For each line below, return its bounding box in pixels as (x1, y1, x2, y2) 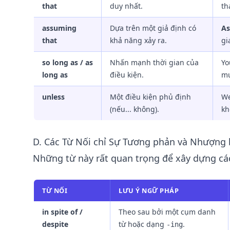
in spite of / (42, 207, 83, 217)
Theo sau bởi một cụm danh (119, 207, 216, 217)
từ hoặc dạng (119, 219, 166, 229)
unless (42, 92, 65, 102)
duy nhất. (110, 1, 143, 11)
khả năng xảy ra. (110, 35, 167, 45)
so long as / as (42, 57, 93, 67)
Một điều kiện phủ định (110, 92, 191, 102)
